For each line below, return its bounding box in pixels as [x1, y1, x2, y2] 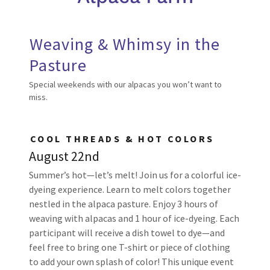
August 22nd [29, 148, 99, 165]
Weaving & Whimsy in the [30, 33, 220, 55]
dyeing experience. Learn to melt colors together [29, 183, 231, 195]
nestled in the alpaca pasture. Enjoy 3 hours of [29, 198, 218, 210]
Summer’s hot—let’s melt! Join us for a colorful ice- [29, 169, 241, 181]
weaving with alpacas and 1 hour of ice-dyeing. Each [29, 212, 239, 224]
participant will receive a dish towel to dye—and [29, 227, 225, 239]
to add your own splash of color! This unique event [29, 256, 234, 268]
